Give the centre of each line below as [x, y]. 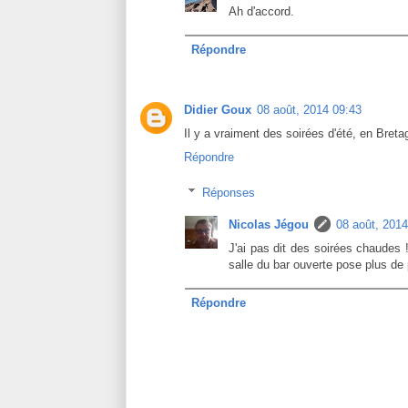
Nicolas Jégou [269, 224]
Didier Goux [218, 110]
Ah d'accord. [261, 11]
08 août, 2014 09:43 [309, 110]
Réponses [228, 192]
